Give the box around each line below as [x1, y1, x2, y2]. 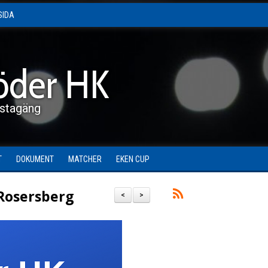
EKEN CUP [116, 154, 150, 164]
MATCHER [68, 154, 102, 164]
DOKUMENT [16, 154, 54, 164]
